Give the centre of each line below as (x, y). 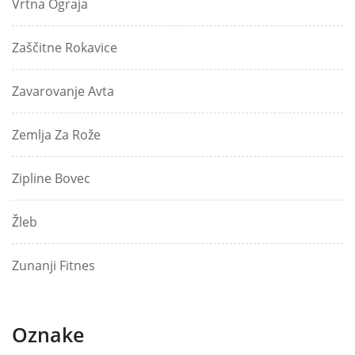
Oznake (48, 335)
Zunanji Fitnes (53, 266)
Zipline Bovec (51, 179)
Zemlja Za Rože (56, 135)
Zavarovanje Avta (63, 92)
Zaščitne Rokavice (65, 48)
